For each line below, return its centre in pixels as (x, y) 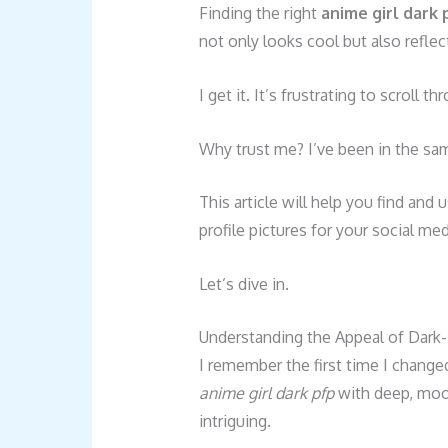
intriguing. (234, 421)
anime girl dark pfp (266, 393)
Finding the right (259, 13)
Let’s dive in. (243, 283)
